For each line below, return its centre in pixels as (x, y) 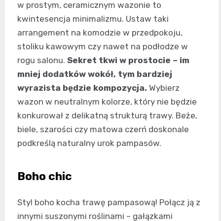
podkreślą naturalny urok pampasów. (89, 143)
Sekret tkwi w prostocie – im (128, 60)
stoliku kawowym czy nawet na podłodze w (103, 47)
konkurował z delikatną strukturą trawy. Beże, (107, 116)
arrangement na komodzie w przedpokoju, (100, 33)
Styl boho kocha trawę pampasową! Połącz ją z (109, 203)
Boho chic (45, 176)
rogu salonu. (42, 60)
